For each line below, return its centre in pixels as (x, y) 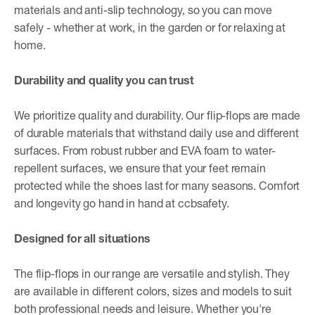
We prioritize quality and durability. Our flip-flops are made (157, 115)
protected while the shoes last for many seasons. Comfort (157, 185)
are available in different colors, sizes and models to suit (153, 291)
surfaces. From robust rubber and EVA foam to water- (145, 150)
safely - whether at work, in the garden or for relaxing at (150, 27)
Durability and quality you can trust (104, 80)
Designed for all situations (82, 238)
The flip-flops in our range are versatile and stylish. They (152, 273)
